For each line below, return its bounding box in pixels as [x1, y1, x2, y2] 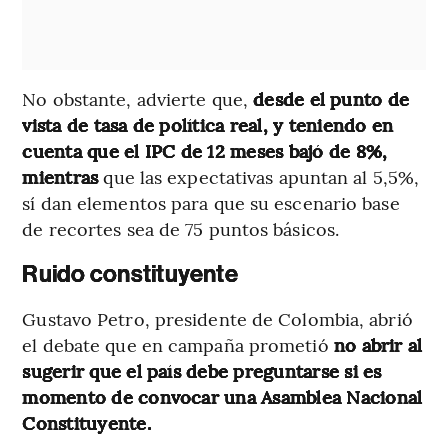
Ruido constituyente [22, 260, 238, 289]
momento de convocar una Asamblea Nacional [22, 384, 423, 410]
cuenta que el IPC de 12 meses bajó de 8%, [22, 138, 388, 164]
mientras [22, 164, 99, 190]
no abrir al [333, 332, 423, 358]
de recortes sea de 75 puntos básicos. [22, 216, 340, 242]
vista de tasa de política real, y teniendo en [22, 112, 394, 138]
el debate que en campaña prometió [22, 332, 334, 358]
